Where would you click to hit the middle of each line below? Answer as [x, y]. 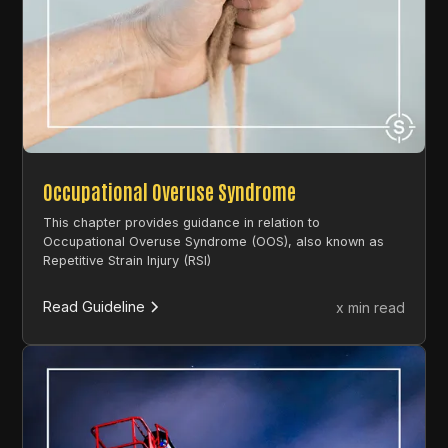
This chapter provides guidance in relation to [182, 223]
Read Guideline [94, 307]
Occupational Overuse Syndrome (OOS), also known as [214, 242]
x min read [370, 307]
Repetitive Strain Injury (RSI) [127, 261]
